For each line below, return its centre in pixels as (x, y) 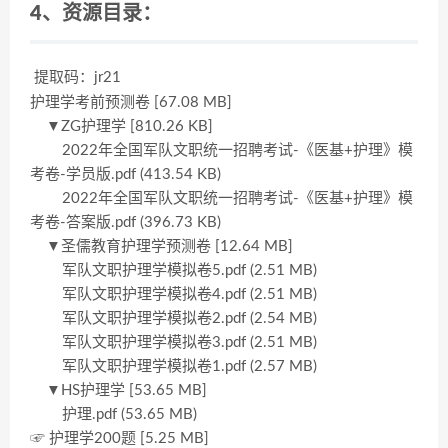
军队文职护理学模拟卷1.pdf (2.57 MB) (173, 366)
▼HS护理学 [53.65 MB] (118, 390)
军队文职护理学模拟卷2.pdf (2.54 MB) (173, 318)
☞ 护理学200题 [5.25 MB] (119, 438)
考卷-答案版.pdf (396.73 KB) (125, 222)
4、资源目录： (96, 14)
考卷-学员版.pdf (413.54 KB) (125, 174)
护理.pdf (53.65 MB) (113, 414)
